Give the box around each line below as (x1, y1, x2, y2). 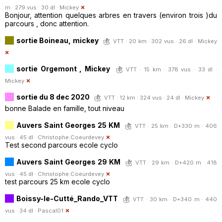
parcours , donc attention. (5, 19, 89, 28)
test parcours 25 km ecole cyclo (5, 177, 110, 186)
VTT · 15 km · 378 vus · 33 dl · (125, 65, 218, 73)
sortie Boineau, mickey (16, 36, 99, 45)
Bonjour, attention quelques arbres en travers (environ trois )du (5, 10, 217, 19)
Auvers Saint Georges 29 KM (16, 157, 120, 166)
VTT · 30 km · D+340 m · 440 (133, 195, 218, 203)
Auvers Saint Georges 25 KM (16, 120, 120, 129)
